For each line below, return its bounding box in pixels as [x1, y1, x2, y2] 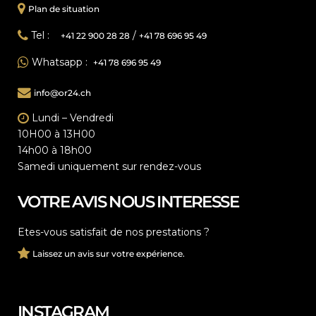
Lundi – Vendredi [29, 111, 114, 124]
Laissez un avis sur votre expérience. [32, 248, 185, 259]
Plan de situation [28, 4, 99, 14]
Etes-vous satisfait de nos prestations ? [18, 226, 209, 238]
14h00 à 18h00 [18, 144, 92, 157]
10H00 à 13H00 [18, 128, 95, 140]
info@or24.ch [34, 87, 91, 98]
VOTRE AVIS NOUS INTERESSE [18, 192, 238, 212]
